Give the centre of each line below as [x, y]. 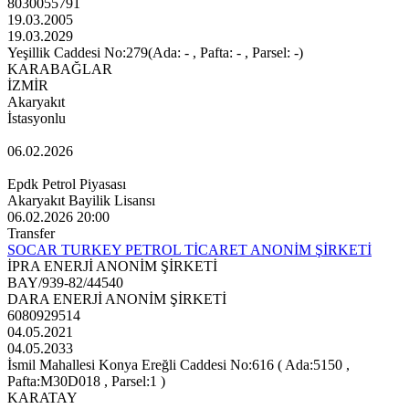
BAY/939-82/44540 [65, 283]
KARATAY [42, 398]
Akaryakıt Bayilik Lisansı [81, 201]
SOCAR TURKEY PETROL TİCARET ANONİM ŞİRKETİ [189, 250]
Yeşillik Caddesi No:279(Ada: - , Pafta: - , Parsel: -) [155, 53]
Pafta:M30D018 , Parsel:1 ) [86, 382]
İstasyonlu [37, 119]
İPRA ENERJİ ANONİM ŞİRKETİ [112, 267]
